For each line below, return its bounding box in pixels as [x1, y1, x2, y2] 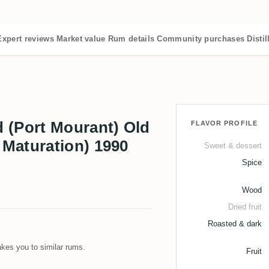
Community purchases [157, 34, 245, 43]
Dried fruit [228, 202, 262, 211]
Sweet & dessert [204, 141, 262, 150]
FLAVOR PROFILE [190, 119, 258, 127]
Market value [56, 34, 106, 43]
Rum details [107, 34, 155, 43]
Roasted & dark [207, 219, 262, 228]
